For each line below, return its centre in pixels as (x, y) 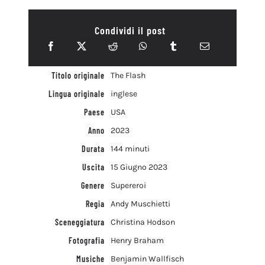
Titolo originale (78, 75)
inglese (124, 93)
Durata (93, 148)
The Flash (128, 75)
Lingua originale (76, 93)
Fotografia (86, 240)
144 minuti (130, 148)
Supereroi (128, 185)
